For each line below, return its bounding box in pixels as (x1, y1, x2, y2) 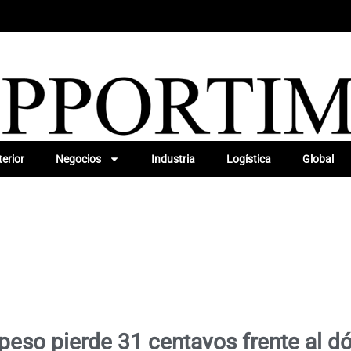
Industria (150, 152, 195, 165)
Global (302, 152, 334, 165)
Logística (226, 152, 271, 165)
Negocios (55, 152, 101, 165)
